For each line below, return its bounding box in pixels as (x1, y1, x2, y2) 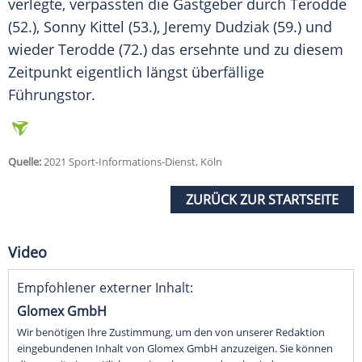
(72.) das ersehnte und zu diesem (115, 40, 343, 60)
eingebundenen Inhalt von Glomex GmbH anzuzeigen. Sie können (17, 341, 333, 356)
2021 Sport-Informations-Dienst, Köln (41, 154, 222, 170)
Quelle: (8, 154, 41, 170)
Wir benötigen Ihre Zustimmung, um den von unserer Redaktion (17, 325, 325, 340)
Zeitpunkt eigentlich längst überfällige (8, 62, 264, 82)
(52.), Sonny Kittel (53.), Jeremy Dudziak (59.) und (8, 17, 332, 37)
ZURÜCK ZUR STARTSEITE (186, 191, 339, 209)
